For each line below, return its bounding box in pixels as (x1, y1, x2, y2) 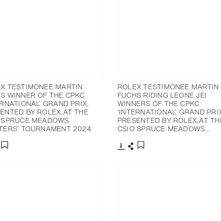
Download (120, 149, 152, 159)
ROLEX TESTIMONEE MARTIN (117, 81, 219, 92)
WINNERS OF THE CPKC (117, 98, 200, 109)
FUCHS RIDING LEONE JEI (117, 89, 207, 100)
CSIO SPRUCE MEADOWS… (117, 123, 211, 134)
